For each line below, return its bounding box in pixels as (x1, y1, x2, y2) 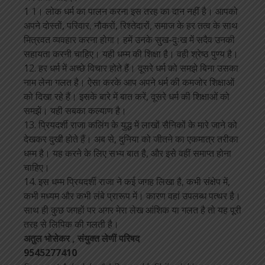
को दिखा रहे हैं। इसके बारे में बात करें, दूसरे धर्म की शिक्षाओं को (24, 90, 230, 103)
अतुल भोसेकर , (24, 232, 77, 245)
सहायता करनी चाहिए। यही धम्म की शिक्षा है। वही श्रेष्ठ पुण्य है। (24, 47, 238, 60)
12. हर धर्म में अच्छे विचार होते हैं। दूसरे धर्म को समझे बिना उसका (24, 62, 238, 75)
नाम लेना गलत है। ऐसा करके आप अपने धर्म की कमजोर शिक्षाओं (24, 76, 234, 89)
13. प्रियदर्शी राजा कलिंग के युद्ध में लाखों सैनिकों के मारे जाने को (24, 118, 237, 131)
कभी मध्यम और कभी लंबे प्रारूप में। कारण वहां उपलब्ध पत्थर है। (24, 189, 241, 202)
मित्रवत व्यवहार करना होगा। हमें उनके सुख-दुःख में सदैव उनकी (24, 33, 235, 46)
